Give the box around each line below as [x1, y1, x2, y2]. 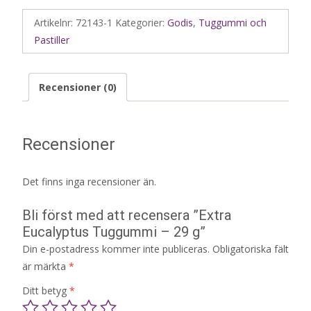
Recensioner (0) [39, 80, 117, 94]
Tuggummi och [199, 15, 267, 29]
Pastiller [34, 33, 69, 47]
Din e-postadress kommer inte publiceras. [22, 242, 210, 256]
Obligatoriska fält [212, 242, 289, 256]
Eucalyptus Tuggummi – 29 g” [22, 224, 205, 241]
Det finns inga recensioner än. [22, 175, 156, 189]
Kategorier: [115, 15, 167, 29]
